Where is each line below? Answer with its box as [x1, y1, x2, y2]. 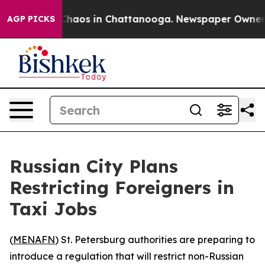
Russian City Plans [9, 155, 178, 177]
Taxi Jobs [9, 198, 97, 220]
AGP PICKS [7, 14, 55, 24]
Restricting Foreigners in [9, 176, 234, 199]
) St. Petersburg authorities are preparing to [55, 234, 255, 245]
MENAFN [13, 234, 55, 245]
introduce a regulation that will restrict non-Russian [9, 250, 244, 262]
